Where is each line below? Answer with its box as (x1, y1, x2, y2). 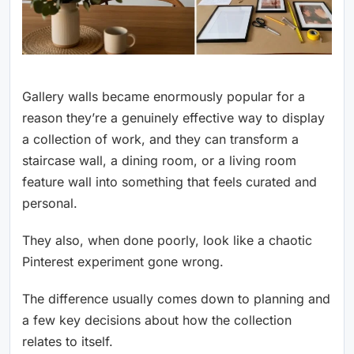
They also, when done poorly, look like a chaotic (22, 232, 312, 248)
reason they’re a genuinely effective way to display (22, 109, 325, 126)
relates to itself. (22, 333, 113, 349)
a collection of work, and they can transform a (22, 130, 299, 147)
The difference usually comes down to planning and (22, 290, 330, 307)
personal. (22, 194, 77, 211)
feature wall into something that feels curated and (22, 173, 317, 190)
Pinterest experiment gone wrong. (22, 253, 224, 269)
